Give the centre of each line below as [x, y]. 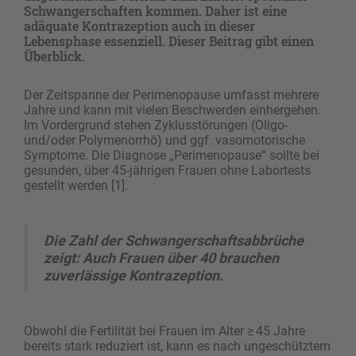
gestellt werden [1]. [76, 186]
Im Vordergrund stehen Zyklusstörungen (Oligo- [156, 126]
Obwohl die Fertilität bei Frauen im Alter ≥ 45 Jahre [164, 331]
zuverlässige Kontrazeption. [133, 276]
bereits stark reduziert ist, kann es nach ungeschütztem [177, 346]
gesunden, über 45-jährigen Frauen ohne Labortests [167, 171]
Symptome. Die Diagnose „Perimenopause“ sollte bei [172, 156]
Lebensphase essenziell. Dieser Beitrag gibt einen [169, 41]
